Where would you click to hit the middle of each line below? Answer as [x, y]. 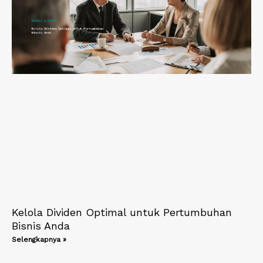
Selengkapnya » [39, 239]
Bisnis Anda [41, 225]
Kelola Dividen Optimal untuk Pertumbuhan [122, 212]
